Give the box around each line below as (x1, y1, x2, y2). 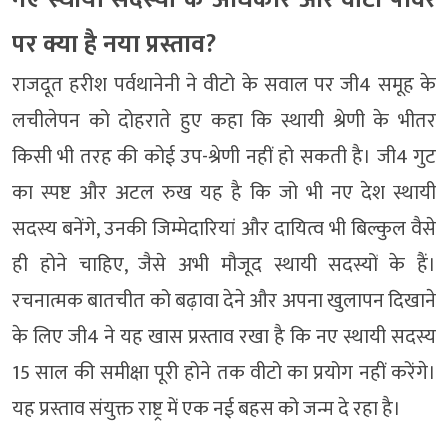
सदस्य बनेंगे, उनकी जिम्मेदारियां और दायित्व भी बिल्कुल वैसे (12, 211, 436, 246)
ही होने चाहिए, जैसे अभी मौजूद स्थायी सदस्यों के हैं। (12, 247, 436, 282)
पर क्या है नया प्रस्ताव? (12, 23, 216, 65)
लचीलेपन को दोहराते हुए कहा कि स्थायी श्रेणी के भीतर (12, 103, 436, 138)
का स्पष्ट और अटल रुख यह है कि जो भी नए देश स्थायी (12, 175, 436, 210)
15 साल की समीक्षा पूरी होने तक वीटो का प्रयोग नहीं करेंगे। (12, 355, 436, 390)
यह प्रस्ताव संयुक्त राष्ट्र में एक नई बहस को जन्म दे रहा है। (12, 391, 401, 426)
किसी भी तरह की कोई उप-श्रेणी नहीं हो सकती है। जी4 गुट (12, 139, 436, 174)
